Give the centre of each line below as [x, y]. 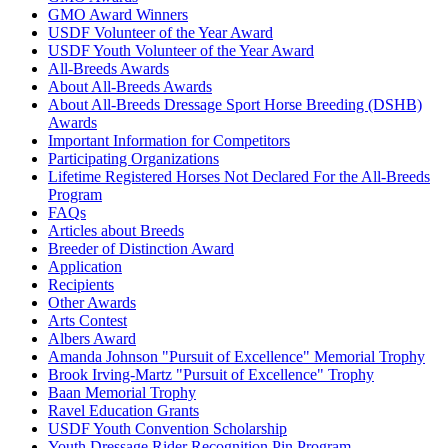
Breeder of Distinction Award [141, 249]
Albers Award [92, 339]
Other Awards [92, 303]
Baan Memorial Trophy [122, 393]
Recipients [81, 285]
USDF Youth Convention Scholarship [167, 429]
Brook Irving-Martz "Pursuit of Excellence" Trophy [211, 375]
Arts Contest [87, 321]
